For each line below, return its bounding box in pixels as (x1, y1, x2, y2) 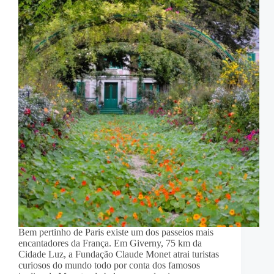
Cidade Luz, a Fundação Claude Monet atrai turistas (18, 248, 219, 259)
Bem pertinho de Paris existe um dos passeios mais (18, 226, 213, 237)
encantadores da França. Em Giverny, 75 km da (18, 237, 202, 248)
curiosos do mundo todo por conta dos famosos (18, 259, 200, 270)
